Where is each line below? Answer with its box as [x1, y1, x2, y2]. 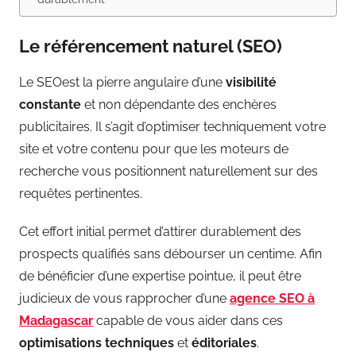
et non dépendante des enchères [81, 96, 277, 112]
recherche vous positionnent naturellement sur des [19, 163, 318, 179]
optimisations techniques [19, 335, 174, 350]
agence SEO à [230, 290, 315, 306]
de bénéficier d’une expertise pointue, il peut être [19, 268, 301, 284]
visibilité [226, 74, 277, 90]
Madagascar [19, 312, 93, 328]
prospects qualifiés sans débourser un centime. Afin [19, 246, 322, 261]
